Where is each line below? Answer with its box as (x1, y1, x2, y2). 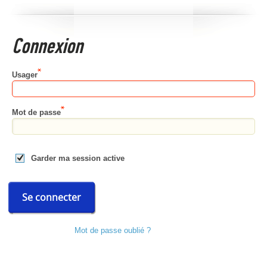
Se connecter (22, 190, 81, 204)
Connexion (12, 33, 87, 59)
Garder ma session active (31, 153, 125, 163)
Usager (12, 70, 38, 79)
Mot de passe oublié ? (74, 225, 151, 235)
